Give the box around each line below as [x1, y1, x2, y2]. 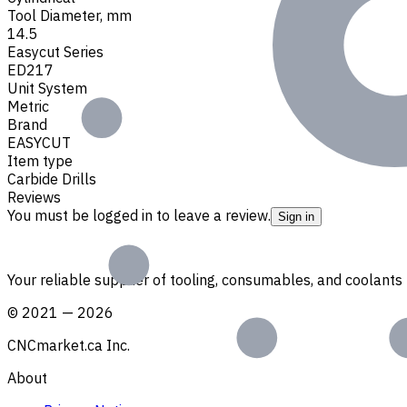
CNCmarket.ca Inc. [7, 335, 130, 354]
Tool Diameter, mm [7, 5, 132, 25]
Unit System [7, 78, 87, 97]
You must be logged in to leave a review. [7, 205, 271, 224]
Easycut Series [7, 42, 104, 61]
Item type [7, 151, 73, 170]
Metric [7, 96, 49, 115]
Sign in [278, 209, 314, 223]
